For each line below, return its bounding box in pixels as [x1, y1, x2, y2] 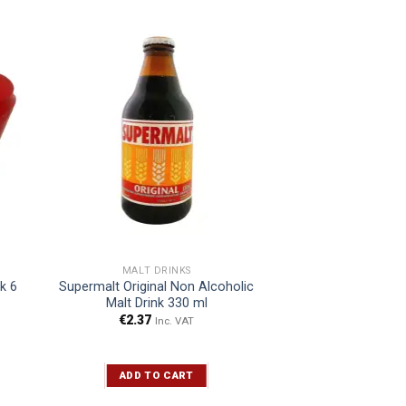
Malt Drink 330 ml [105, 295, 208, 311]
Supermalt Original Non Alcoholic [59, 278, 255, 295]
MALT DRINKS [121, 264, 191, 276]
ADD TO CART [119, 369, 194, 382]
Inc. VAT [155, 314, 195, 328]
